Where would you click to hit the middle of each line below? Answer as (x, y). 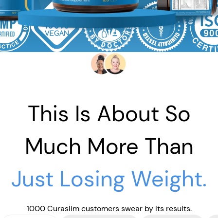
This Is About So (109, 113)
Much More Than (109, 146)
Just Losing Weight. (109, 179)
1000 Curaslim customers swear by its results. (109, 208)
